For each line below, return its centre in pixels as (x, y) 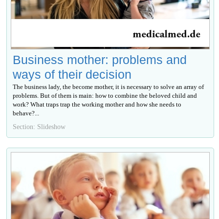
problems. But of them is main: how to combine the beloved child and (105, 96)
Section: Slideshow (39, 127)
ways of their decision (72, 75)
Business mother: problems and (100, 60)
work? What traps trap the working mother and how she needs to (97, 105)
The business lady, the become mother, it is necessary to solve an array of (109, 87)
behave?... (26, 113)
